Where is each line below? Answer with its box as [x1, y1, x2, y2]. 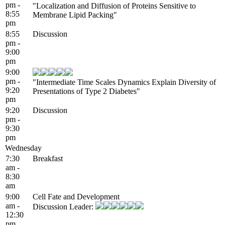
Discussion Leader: [33, 202, 95, 211]
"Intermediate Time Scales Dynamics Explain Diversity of [33, 77, 216, 86]
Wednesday [5, 143, 42, 152]
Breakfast [33, 154, 63, 163]
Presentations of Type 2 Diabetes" [33, 86, 140, 95]
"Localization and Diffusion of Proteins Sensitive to [33, 1, 196, 10]
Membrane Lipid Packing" [33, 10, 117, 19]
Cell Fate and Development [33, 192, 120, 201]
